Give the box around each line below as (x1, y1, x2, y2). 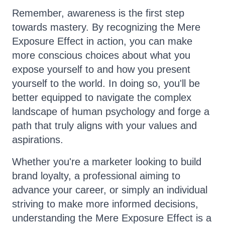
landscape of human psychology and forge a (12, 106, 209, 117)
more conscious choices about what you (12, 50, 190, 61)
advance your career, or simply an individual (12, 184, 207, 195)
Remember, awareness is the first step (12, 8, 184, 19)
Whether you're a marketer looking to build (12, 156, 201, 167)
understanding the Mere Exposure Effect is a (12, 212, 211, 223)
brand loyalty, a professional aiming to (12, 170, 180, 181)
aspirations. (12, 134, 63, 145)
